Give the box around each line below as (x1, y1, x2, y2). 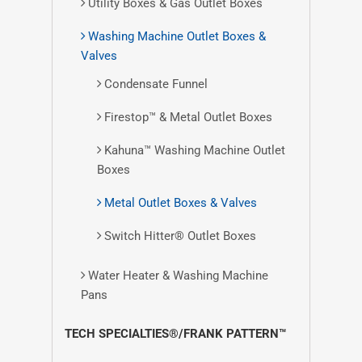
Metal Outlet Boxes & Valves (104, 196, 257, 210)
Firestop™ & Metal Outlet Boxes (104, 110, 272, 124)
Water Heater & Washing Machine (88, 268, 268, 283)
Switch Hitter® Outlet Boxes (104, 229, 256, 243)
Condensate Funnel (104, 77, 208, 91)
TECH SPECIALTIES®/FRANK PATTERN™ (65, 326, 286, 341)
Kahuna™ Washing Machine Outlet (104, 143, 285, 158)
